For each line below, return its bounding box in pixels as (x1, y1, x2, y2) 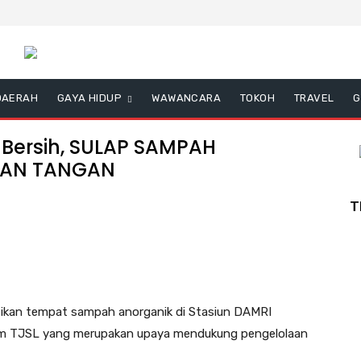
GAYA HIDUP (57, 92, 122, 104)
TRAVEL (294, 92, 334, 104)
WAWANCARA (151, 92, 222, 104)
